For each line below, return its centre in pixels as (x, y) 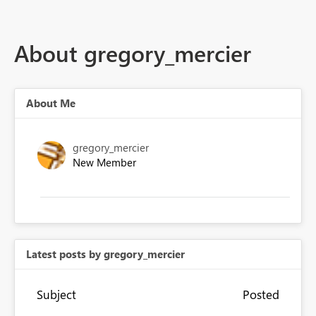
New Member (104, 163)
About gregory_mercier (133, 53)
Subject (56, 294)
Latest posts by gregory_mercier (105, 254)
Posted (261, 294)
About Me (51, 103)
